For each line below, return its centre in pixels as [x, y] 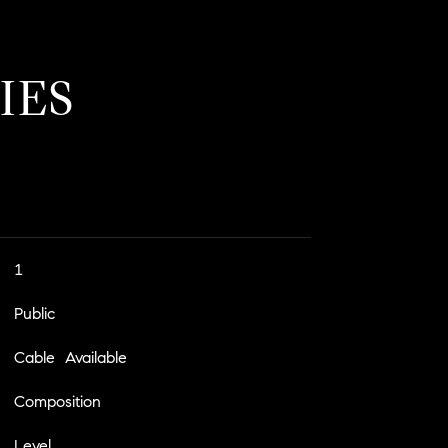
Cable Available [70, 357]
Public [34, 313]
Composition [57, 401]
